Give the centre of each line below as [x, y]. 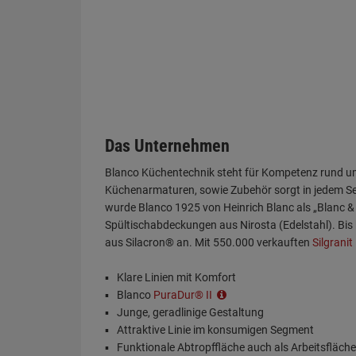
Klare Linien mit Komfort [176, 277]
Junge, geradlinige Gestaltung [190, 312]
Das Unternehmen [167, 146]
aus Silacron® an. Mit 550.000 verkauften [209, 242]
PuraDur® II [184, 295]
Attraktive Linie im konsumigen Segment [215, 330]
